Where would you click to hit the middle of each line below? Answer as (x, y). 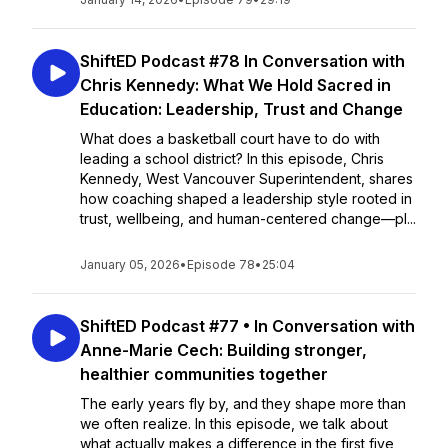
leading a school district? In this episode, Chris (232, 158)
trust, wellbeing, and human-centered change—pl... (248, 218)
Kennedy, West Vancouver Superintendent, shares (246, 178)
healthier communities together (204, 374)
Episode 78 (221, 264)
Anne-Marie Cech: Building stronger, (223, 350)
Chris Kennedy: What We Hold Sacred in (235, 85)
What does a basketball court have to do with (230, 138)
